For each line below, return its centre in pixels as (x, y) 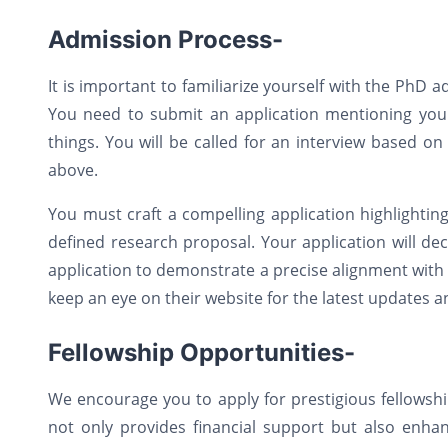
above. (75, 169)
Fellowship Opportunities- (201, 352)
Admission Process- (165, 39)
